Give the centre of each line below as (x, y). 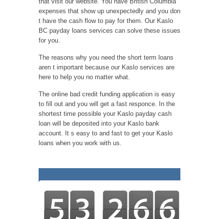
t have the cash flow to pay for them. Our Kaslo (106, 21)
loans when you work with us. (80, 143)
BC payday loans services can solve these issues (109, 31)
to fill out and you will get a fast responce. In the (107, 104)
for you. (49, 40)
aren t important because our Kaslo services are (107, 67)
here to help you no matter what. (84, 77)
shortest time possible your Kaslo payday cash (105, 114)
